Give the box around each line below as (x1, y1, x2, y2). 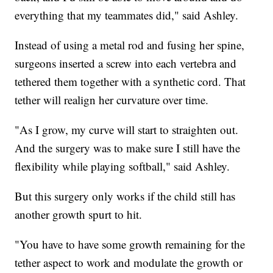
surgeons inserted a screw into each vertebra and (15, 55, 237, 71)
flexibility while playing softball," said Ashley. (15, 158, 230, 174)
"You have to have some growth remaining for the (15, 236, 246, 252)
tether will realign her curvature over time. (15, 92, 209, 108)
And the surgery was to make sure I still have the (15, 140, 241, 156)
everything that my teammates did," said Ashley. (15, 7, 239, 23)
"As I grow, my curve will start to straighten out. (15, 122, 239, 138)
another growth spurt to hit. (15, 207, 143, 222)
